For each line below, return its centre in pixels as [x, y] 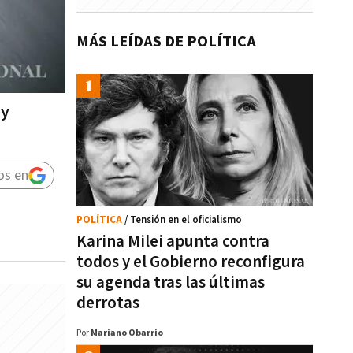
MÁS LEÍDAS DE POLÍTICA [166, 42]
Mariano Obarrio [127, 333]
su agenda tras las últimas [171, 282]
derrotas [108, 303]
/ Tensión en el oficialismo [183, 220]
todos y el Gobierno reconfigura [191, 262]
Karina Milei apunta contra [173, 242]
